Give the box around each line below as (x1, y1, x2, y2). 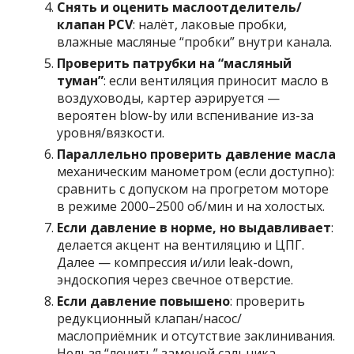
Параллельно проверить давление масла (57, 145, 337, 164)
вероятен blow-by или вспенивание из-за (57, 107, 314, 125)
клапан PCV (57, 16, 134, 34)
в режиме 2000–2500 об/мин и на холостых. (57, 198, 326, 216)
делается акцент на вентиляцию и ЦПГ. (57, 236, 305, 254)
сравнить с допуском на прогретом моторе (57, 180, 330, 198)
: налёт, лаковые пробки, (133, 16, 288, 34)
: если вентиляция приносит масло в (104, 72, 330, 90)
